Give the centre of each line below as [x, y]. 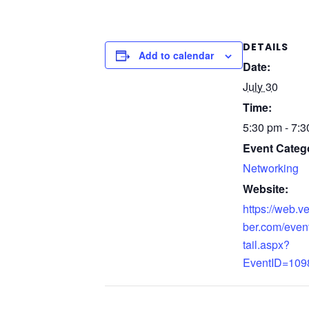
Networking [271, 168]
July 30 [260, 86]
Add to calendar [176, 55]
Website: [266, 188]
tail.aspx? [266, 244]
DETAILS [266, 47]
